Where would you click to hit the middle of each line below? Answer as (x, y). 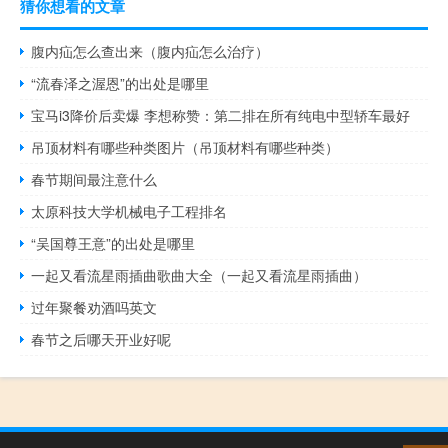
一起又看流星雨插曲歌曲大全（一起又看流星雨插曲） (199, 274)
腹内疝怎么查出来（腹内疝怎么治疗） (150, 50)
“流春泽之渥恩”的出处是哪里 (120, 82)
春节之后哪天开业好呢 (101, 338)
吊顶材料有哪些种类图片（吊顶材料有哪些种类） (185, 146)
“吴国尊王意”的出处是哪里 (113, 242)
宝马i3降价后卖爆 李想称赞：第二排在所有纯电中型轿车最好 (221, 114)
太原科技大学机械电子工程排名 (129, 210)
